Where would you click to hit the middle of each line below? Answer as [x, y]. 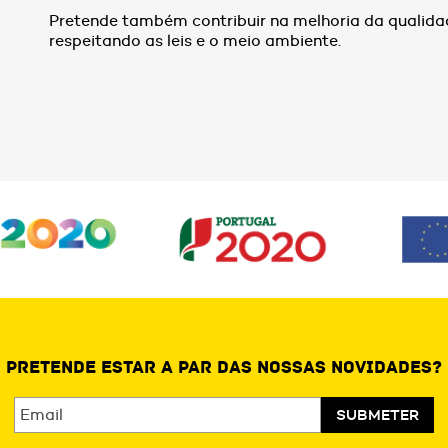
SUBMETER [377, 415]
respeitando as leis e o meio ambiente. [195, 40]
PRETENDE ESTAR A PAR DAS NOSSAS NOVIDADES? [224, 367]
